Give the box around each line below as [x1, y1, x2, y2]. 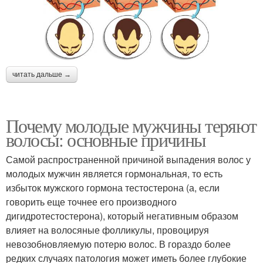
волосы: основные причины [6, 126, 206, 152]
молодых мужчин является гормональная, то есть [6, 166, 222, 180]
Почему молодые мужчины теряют [6, 112, 257, 138]
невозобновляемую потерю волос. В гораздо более [6, 237, 231, 251]
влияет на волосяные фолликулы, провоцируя [6, 222, 209, 237]
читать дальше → [12, 70, 71, 79]
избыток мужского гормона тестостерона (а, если [6, 180, 220, 194]
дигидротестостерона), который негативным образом [6, 208, 238, 222]
